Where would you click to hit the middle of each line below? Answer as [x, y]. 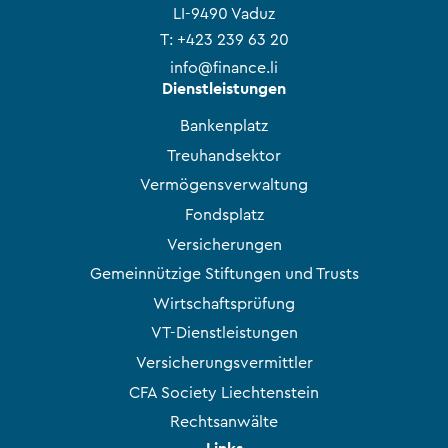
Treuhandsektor [224, 155]
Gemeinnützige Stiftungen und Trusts [224, 274]
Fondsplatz [224, 215]
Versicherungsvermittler [224, 363]
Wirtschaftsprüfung [224, 303]
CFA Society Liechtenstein [224, 392]
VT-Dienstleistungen [224, 333]
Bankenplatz [224, 126]
